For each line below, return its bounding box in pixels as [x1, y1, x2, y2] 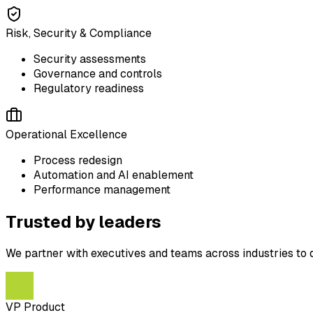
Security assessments [34, 51, 146, 66]
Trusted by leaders [6, 210, 161, 233]
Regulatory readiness [34, 80, 144, 96]
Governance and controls [34, 66, 162, 81]
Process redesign [34, 152, 122, 168]
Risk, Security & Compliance [6, 25, 152, 41]
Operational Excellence [6, 126, 127, 142]
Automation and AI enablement [34, 167, 194, 182]
